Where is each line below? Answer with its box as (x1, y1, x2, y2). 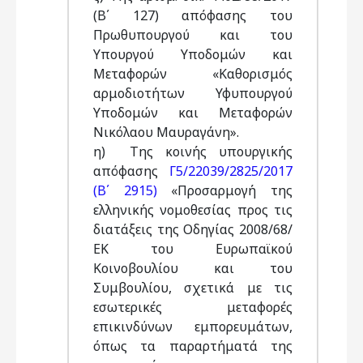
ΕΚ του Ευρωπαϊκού (93, 240, 293, 258)
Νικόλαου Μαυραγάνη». (93, 123, 242, 141)
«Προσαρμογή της (156, 181, 293, 199)
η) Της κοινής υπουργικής (93, 143, 293, 160)
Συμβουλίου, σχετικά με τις (93, 279, 293, 297)
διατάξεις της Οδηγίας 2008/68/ (93, 220, 293, 238)
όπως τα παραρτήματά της (93, 337, 293, 355)
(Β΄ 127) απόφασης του (93, 6, 293, 24)
